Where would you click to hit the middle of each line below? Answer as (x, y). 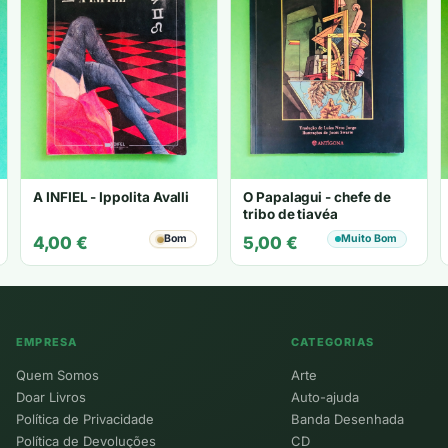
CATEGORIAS (332, 342)
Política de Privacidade (85, 419)
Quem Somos (57, 375)
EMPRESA (47, 342)
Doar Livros (51, 397)
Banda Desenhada (347, 419)
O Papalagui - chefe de (317, 197)
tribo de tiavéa (290, 214)
